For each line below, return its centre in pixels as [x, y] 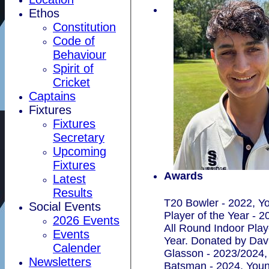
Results [73, 192]
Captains [52, 96]
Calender [77, 248]
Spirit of [73, 68]
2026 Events [86, 220]
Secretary [79, 137]
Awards [183, 176]
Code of [74, 41]
